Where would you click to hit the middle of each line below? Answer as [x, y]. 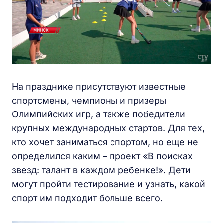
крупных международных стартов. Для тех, [108, 128]
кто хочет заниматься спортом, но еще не [105, 142]
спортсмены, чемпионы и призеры [89, 100]
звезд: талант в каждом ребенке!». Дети [101, 170]
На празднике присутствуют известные [99, 86]
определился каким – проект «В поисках [102, 156]
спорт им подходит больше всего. [87, 198]
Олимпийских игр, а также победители [99, 114]
